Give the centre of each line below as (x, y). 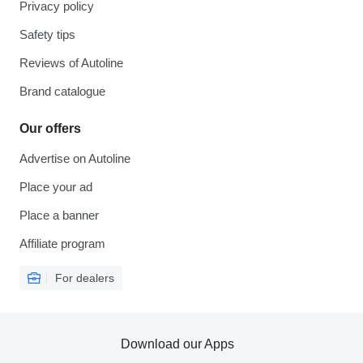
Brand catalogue (62, 91)
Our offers (50, 128)
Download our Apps (177, 344)
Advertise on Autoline (75, 158)
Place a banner (59, 215)
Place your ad (56, 187)
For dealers (85, 278)
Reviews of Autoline (71, 63)
